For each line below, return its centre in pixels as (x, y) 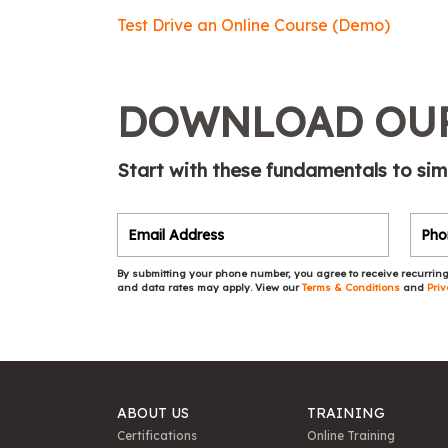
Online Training (351, 435)
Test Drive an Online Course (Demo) (253, 24)
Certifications (157, 435)
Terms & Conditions (352, 288)
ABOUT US (153, 413)
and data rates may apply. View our (209, 288)
